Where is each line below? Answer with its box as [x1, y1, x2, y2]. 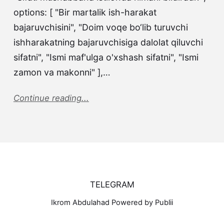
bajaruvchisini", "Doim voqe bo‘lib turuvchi [13, 22, 188, 33]
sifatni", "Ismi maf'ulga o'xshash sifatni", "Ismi [13, 52, 198, 63]
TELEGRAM [89, 179, 134, 189]
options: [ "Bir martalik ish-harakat [13, 7, 156, 18]
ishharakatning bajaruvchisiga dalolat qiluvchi [13, 37, 203, 48]
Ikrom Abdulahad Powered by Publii [51, 197, 173, 207]
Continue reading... [13, 92, 89, 103]
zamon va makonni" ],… [13, 67, 110, 78]
